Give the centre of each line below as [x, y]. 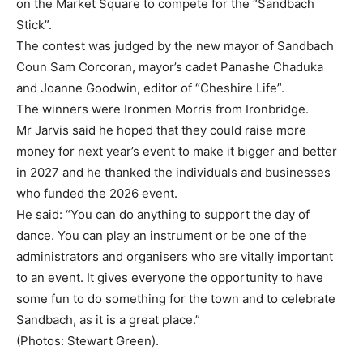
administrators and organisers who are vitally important [175, 256]
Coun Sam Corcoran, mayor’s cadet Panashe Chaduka [170, 67]
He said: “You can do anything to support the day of [163, 214]
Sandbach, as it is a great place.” [108, 320]
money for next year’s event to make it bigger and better [177, 151]
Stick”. [34, 25]
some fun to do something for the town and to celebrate [176, 299]
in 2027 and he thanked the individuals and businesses [173, 172]
